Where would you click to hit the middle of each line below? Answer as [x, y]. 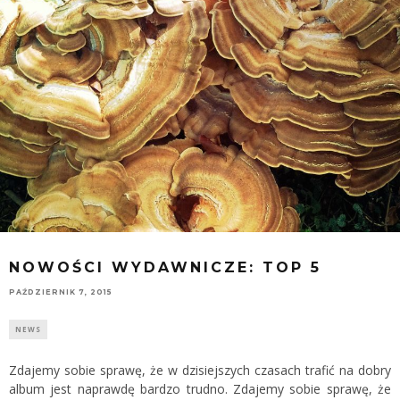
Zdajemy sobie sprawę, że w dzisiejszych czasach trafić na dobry [200, 370]
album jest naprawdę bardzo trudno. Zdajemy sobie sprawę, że [200, 388]
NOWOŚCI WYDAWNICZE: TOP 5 [165, 267]
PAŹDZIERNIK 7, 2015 [61, 292]
